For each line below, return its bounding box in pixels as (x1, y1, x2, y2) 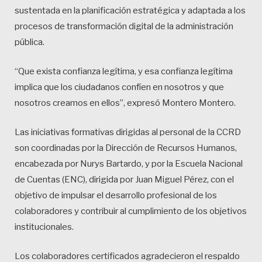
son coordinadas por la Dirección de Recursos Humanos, (15, 143, 237, 154)
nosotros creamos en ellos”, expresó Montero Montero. (15, 98, 236, 109)
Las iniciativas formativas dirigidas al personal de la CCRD (15, 127, 241, 138)
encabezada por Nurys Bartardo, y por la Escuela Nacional (15, 158, 243, 170)
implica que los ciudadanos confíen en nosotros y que (15, 82, 224, 93)
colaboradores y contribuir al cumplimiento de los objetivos (15, 206, 247, 217)
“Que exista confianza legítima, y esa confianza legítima (15, 66, 233, 77)
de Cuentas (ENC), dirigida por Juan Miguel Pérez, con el (15, 174, 234, 185)
